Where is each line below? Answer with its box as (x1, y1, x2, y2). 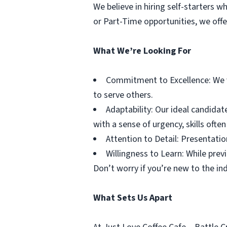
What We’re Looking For (93, 45, 191, 57)
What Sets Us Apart (93, 192, 172, 204)
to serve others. (93, 89, 153, 101)
